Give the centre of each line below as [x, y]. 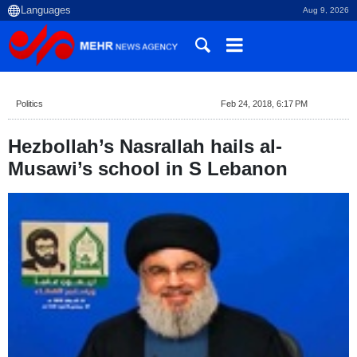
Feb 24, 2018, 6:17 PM [264, 104]
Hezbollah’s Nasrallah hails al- [145, 146]
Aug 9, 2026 [326, 10]
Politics [29, 104]
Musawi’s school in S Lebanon [148, 169]
